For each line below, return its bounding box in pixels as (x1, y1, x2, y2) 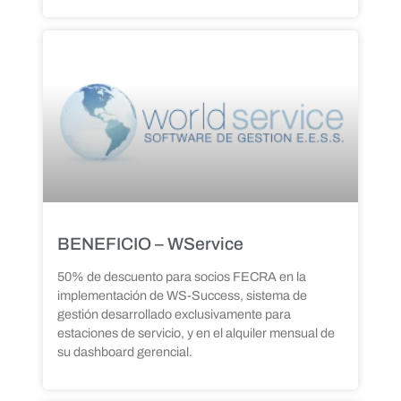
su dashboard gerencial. (57, 345, 192, 360)
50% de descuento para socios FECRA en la (57, 269, 306, 285)
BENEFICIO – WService (57, 235, 243, 254)
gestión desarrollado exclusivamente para (57, 307, 291, 322)
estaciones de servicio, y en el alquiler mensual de (57, 326, 335, 341)
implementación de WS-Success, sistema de (57, 288, 307, 303)
